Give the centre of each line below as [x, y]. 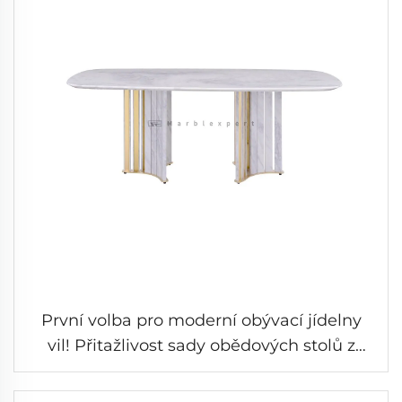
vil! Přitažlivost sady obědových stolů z [201, 345]
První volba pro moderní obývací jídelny [201, 320]
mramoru [201, 370]
